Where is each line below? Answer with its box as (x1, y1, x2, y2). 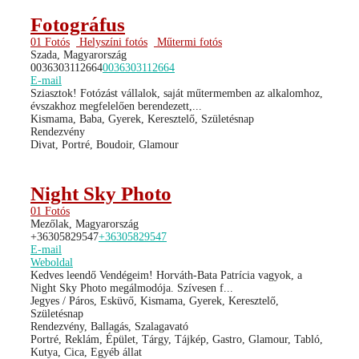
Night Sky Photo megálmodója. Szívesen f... (30, 281, 233, 294)
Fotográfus (30, 13, 125, 35)
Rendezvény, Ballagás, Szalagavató (30, 320, 188, 333)
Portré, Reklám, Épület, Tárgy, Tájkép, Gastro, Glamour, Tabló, (30, 333, 323, 345)
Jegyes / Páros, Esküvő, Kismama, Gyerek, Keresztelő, (30, 294, 279, 307)
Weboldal (30, 256, 73, 268)
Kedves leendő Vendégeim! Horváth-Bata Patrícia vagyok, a (30, 268, 302, 281)
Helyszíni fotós (76, 35, 147, 48)
